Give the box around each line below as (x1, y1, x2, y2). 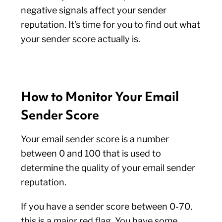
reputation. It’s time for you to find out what (21, 19, 201, 30)
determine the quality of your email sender (21, 163, 196, 173)
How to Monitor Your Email (21, 88, 179, 105)
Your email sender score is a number (21, 134, 169, 144)
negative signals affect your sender (21, 5, 167, 15)
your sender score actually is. (21, 34, 141, 44)
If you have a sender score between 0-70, (21, 201, 193, 212)
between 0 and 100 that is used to (21, 148, 162, 159)
